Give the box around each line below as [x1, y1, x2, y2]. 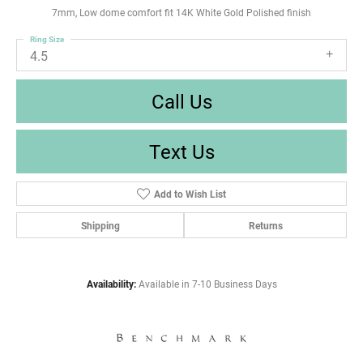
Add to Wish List [153, 187, 226, 201]
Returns [248, 219, 283, 233]
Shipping [80, 219, 120, 233]
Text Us [148, 139, 215, 165]
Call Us [151, 88, 212, 115]
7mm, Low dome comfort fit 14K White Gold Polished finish [52, 6, 311, 19]
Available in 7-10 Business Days [138, 278, 277, 291]
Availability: [86, 278, 136, 291]
